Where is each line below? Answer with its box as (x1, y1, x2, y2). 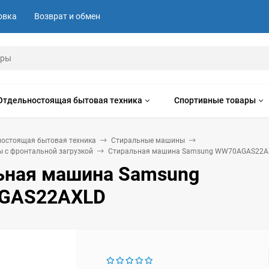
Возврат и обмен (34, 11, 100, 21)
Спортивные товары (174, 95, 256, 105)
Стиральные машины (111, 136, 185, 145)
